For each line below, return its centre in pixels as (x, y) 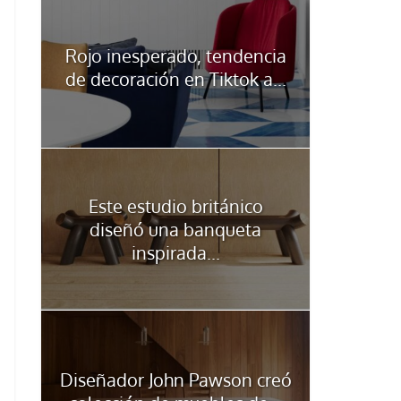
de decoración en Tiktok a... (175, 79)
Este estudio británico (175, 206)
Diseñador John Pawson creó (175, 380)
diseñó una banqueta (175, 229)
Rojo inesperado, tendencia (175, 55)
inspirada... (175, 252)
